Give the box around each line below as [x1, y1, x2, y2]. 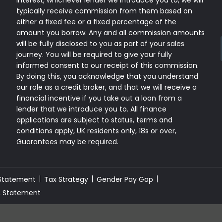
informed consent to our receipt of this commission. [16, 60, 199, 70]
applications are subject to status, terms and [16, 115, 173, 125]
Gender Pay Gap [97, 174, 153, 184]
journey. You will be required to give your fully [16, 50, 172, 59]
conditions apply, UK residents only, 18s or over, [16, 126, 177, 136]
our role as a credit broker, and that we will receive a [16, 82, 197, 92]
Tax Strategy [44, 174, 88, 184]
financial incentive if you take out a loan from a [16, 93, 182, 103]
